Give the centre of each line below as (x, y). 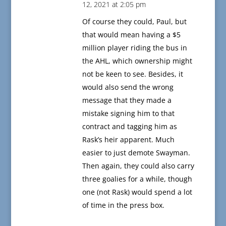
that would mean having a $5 (131, 35)
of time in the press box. (123, 205)
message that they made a (127, 100)
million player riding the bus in (134, 48)
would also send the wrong (128, 87)
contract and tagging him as (129, 127)
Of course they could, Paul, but (134, 22)
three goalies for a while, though (137, 179)
